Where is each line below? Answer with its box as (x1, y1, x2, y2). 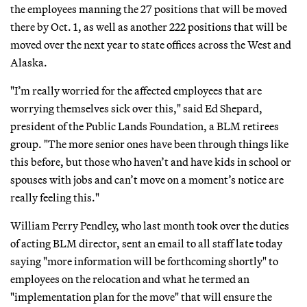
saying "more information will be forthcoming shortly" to (10, 254, 278, 268)
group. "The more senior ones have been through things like (10, 136, 288, 151)
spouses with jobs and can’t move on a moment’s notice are (10, 172, 284, 186)
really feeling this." (10, 190, 99, 204)
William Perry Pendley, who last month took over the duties (10, 218, 289, 232)
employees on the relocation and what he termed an (10, 271, 249, 286)
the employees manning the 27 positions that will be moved (10, 1, 287, 16)
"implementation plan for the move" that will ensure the (10, 289, 272, 304)
